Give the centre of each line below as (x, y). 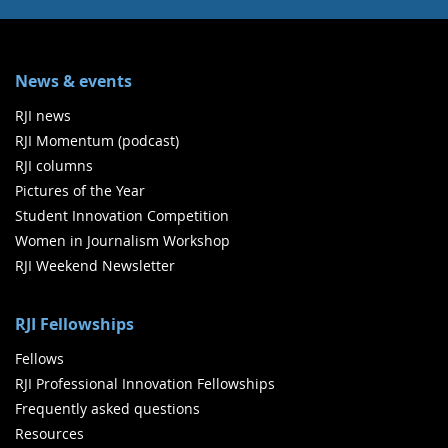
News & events (73, 81)
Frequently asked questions (107, 409)
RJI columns (54, 166)
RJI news (43, 116)
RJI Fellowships (74, 324)
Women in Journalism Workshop (122, 241)
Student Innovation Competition (122, 216)
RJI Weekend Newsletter (95, 266)
